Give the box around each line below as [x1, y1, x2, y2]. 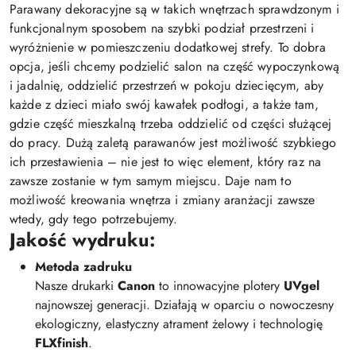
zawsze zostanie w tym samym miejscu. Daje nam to [10, 172, 292, 191]
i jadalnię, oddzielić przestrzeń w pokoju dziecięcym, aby [10, 76, 324, 95]
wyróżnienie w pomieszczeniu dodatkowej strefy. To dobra [10, 38, 326, 57]
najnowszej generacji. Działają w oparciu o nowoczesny [35, 296, 334, 315]
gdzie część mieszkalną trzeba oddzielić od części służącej [10, 114, 332, 133]
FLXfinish [35, 334, 88, 353]
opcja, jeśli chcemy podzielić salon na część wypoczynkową [10, 57, 340, 76]
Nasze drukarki [35, 277, 118, 296]
